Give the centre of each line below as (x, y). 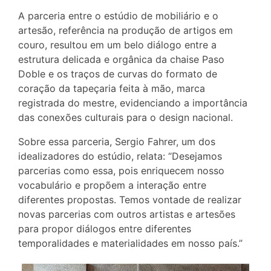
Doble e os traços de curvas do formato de (118, 74)
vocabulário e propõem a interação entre (112, 185)
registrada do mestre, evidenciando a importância (133, 103)
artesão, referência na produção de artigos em (126, 31)
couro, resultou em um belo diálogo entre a (117, 45)
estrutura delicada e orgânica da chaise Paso (121, 60)
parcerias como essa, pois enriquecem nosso (121, 171)
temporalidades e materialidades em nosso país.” (130, 243)
